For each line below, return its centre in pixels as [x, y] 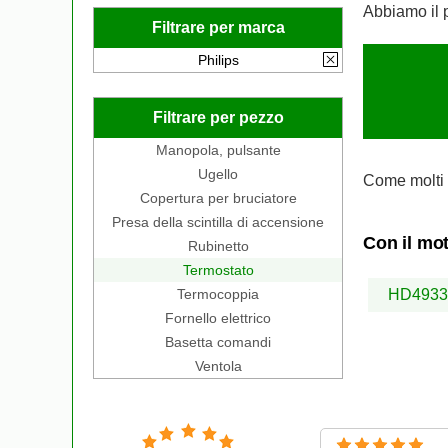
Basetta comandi [218, 342]
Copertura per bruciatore [218, 198]
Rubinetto [218, 246]
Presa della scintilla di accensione [218, 222]
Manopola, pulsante [218, 150]
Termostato [218, 270]
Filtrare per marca [218, 27]
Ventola [218, 366]
